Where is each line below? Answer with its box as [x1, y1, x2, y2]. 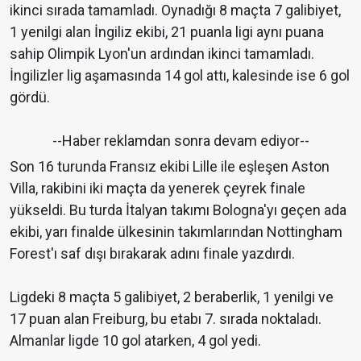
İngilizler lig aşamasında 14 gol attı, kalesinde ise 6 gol [10, 67, 350, 85]
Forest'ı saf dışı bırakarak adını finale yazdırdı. [10, 245, 295, 263]
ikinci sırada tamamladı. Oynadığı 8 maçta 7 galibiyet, [10, 2, 341, 19]
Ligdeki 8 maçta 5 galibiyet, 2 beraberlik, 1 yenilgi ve [10, 288, 334, 306]
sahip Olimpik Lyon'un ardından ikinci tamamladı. [10, 45, 314, 63]
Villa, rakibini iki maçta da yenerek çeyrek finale [10, 180, 305, 197]
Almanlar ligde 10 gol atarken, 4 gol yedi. [10, 332, 261, 350]
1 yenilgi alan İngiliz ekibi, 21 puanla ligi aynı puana [10, 23, 324, 41]
